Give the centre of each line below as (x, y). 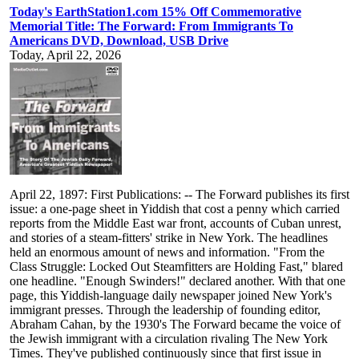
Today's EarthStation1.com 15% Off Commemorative (155, 12)
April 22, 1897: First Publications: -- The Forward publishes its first (179, 195)
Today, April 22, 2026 (65, 55)
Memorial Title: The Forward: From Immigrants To (151, 26)
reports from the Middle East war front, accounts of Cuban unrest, (175, 224)
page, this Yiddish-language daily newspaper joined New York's (171, 296)
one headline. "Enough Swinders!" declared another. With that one (177, 281)
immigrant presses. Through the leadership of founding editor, (165, 310)
